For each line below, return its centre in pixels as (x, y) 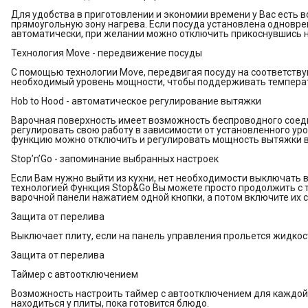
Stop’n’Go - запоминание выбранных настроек (115, 159)
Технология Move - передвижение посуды (107, 53)
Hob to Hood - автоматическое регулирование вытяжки (136, 101)
